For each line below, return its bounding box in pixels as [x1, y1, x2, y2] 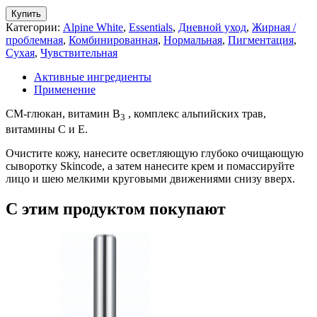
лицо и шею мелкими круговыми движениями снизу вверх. [6, 173, 295, 185]
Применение [34, 83, 96, 96]
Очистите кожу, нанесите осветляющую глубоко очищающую [6, 147, 304, 160]
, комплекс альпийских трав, [125, 107, 266, 120]
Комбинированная [69, 33, 158, 46]
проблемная [6, 33, 63, 46]
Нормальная [163, 33, 222, 46]
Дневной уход [178, 21, 246, 33]
